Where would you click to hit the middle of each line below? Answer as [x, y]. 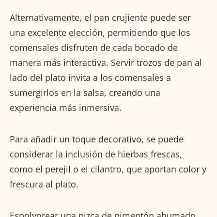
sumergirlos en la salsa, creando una [85, 92]
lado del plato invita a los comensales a [90, 77]
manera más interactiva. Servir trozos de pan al [106, 62]
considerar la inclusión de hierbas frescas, [96, 154]
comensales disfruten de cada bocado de [94, 47]
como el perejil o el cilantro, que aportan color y [108, 169]
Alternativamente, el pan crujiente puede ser [100, 17]
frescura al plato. [44, 184]
